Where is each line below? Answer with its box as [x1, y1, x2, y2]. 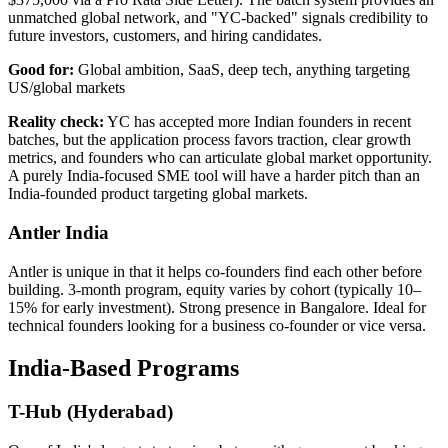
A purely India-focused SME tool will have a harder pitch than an [8, 167, 420, 185]
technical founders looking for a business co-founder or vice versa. [8, 316, 426, 334]
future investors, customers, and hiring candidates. [8, 27, 322, 45]
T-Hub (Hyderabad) [8, 401, 173, 423]
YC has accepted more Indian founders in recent [104, 113, 411, 131]
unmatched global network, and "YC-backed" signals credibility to [8, 9, 428, 27]
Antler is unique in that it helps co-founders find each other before [8, 262, 422, 280]
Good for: [8, 61, 74, 79]
